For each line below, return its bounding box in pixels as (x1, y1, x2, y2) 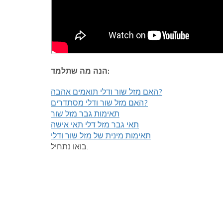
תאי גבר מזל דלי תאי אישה (51, 119, 139, 129)
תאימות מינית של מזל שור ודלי (51, 130, 151, 140)
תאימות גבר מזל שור (51, 109, 119, 118)
